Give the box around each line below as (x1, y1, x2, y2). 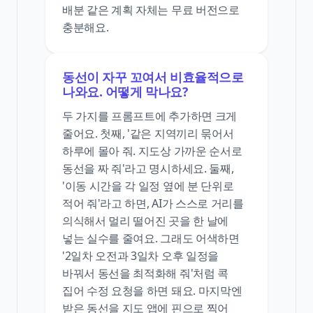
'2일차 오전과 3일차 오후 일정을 (62, 248, 219, 264)
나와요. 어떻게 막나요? (62, 83, 188, 101)
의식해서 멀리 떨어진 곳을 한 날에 (62, 213, 228, 229)
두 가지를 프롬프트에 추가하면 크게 (62, 108, 237, 124)
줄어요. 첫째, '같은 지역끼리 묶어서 (62, 126, 234, 142)
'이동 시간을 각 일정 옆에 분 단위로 (62, 178, 234, 194)
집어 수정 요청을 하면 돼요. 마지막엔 (62, 283, 242, 299)
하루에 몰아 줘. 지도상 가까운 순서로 (62, 143, 242, 159)
